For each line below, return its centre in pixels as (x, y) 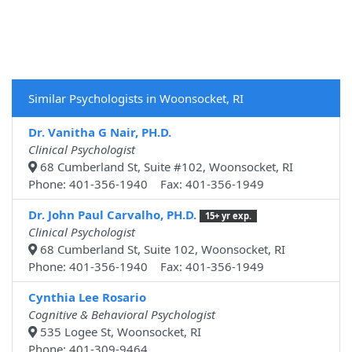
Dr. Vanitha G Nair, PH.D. (100, 132)
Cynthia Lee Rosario (87, 297)
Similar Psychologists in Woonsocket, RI (136, 99)
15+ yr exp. (228, 216)
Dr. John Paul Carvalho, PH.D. (112, 215)
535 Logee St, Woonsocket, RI (119, 332)
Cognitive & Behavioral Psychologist (122, 315)
